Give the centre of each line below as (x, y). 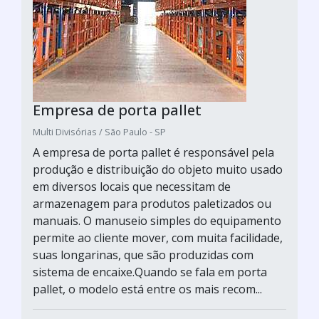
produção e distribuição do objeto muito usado (158, 169)
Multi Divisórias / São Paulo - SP (99, 132)
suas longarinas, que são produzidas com (143, 255)
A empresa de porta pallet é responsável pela (153, 152)
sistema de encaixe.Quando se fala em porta (150, 272)
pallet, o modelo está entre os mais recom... (147, 289)
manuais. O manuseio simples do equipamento (157, 221)
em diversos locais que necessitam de (132, 187)
